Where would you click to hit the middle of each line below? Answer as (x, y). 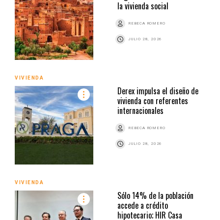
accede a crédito (143, 205)
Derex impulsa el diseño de (158, 91)
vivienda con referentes (153, 100)
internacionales (140, 110)
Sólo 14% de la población (155, 195)
